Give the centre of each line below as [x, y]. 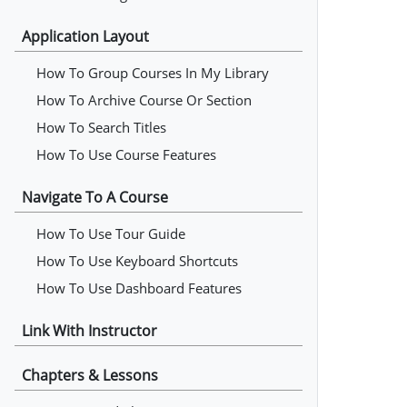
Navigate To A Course [95, 197]
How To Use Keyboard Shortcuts [137, 261]
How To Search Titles [101, 127]
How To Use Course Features [126, 154]
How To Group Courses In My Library [153, 73]
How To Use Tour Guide [111, 233]
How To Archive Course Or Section [144, 100]
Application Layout [85, 36]
